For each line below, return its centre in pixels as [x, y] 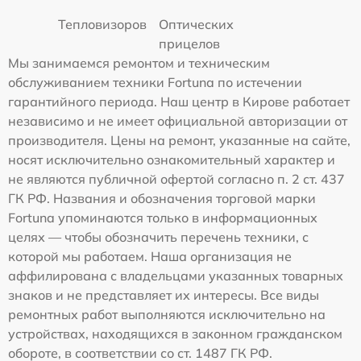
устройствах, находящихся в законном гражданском [175, 334]
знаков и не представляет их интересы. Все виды [164, 295]
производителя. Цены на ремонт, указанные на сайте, [179, 141]
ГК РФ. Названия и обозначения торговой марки [162, 199]
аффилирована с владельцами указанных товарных [176, 276]
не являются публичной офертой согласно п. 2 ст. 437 [176, 179]
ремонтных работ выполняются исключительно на [167, 315]
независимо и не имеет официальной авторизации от [178, 121]
